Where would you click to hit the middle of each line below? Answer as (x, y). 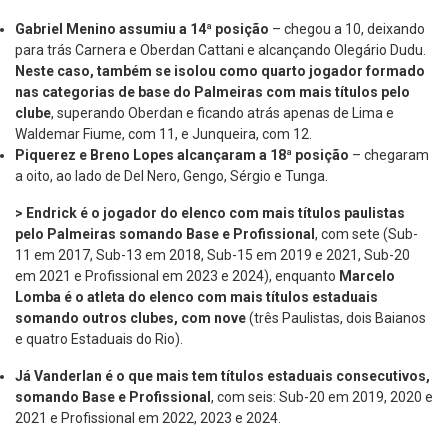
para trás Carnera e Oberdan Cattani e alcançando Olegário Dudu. (220, 50)
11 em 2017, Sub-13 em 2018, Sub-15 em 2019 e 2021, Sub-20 (212, 255)
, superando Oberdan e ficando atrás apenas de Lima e (222, 113)
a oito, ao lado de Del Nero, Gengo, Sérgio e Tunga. (171, 176)
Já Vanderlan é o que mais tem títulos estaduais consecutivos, (222, 376)
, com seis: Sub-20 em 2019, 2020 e (322, 397)
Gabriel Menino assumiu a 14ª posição (143, 29)
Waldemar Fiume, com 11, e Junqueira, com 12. (163, 134)
